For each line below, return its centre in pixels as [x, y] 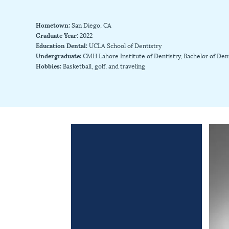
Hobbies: [49, 65]
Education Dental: [62, 45]
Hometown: [53, 25]
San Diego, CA [91, 25]
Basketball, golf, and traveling [104, 65]
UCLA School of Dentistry [125, 45]
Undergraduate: [59, 55]
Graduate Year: [58, 35]
